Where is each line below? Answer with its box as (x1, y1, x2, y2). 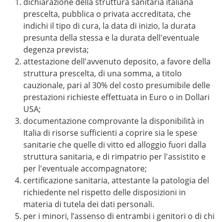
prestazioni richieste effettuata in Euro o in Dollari (23, 92, 210, 103)
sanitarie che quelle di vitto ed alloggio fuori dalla (23, 139, 206, 150)
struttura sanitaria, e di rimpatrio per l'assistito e (23, 151, 206, 162)
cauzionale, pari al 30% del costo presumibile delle (23, 80, 210, 91)
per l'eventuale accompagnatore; (23, 163, 147, 174)
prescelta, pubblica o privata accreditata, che (23, 8, 191, 19)
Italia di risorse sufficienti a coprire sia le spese (23, 127, 197, 138)
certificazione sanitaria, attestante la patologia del (23, 175, 209, 186)
